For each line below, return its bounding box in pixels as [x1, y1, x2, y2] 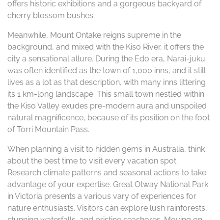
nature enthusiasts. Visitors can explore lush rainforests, [7, 203, 207, 213]
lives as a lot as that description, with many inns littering [7, 78, 206, 87]
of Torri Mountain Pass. [7, 125, 89, 134]
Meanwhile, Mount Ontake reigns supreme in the [7, 30, 181, 40]
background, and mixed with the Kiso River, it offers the [7, 42, 204, 52]
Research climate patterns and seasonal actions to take [7, 168, 206, 177]
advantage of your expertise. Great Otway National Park [7, 180, 208, 189]
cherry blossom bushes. [7, 11, 95, 20]
